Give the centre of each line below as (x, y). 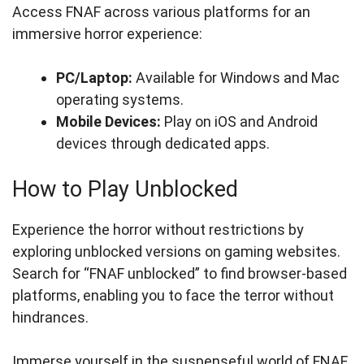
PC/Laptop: (94, 78)
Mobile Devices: (108, 122)
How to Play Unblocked (125, 190)
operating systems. (120, 100)
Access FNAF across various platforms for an (161, 12)
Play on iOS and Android (239, 122)
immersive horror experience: (107, 34)
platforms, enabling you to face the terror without (173, 296)
